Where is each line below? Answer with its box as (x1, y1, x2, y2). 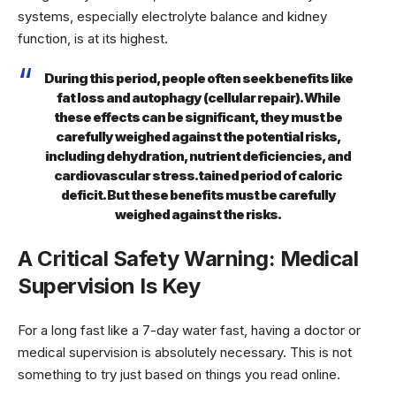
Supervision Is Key (18, 272, 200, 299)
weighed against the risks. (115, 206, 281, 224)
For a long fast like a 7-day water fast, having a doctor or (18, 322, 361, 339)
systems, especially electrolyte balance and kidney (18, 7, 327, 25)
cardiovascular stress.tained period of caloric (54, 167, 342, 185)
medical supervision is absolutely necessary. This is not (18, 344, 352, 362)
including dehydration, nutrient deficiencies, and (45, 148, 351, 165)
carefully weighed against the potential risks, (55, 128, 341, 146)
